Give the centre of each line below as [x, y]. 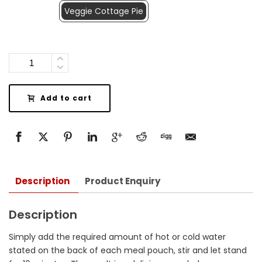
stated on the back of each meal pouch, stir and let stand [128, 251]
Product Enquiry [123, 181]
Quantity [30, 63]
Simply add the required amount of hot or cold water [117, 237]
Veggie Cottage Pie [104, 11]
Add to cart [66, 98]
